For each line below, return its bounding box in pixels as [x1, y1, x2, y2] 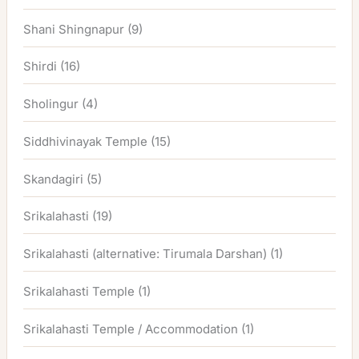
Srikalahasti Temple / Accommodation [23, 321, 239, 337]
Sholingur [23, 96, 79, 112]
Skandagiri [23, 171, 84, 187]
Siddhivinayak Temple [23, 133, 148, 149]
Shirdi [23, 58, 58, 75]
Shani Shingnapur [23, 21, 125, 37]
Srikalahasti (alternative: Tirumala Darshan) [23, 246, 268, 262]
